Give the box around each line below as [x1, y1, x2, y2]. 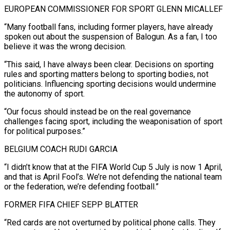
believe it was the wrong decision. [4, 41, 126, 51]
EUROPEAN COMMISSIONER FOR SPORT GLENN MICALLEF [4, 4, 223, 14]
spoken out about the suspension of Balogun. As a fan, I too [4, 31, 217, 42]
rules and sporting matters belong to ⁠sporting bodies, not [4, 69, 208, 79]
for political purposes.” [4, 126, 85, 136]
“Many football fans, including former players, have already [4, 22, 213, 32]
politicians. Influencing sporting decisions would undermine [4, 79, 216, 89]
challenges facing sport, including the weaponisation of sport [4, 116, 222, 126]
